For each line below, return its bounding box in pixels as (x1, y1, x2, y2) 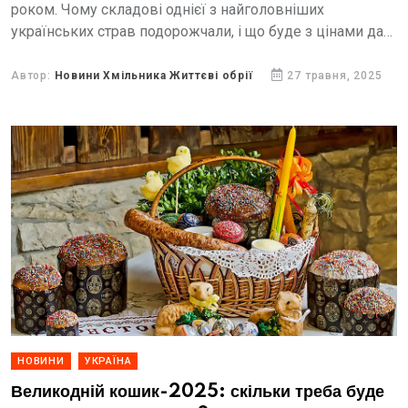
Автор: (11, 69, 55, 82)
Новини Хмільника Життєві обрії (54, 69, 253, 82)
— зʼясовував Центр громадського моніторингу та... (11, 45, 359, 62)
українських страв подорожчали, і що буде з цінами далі (11, 23, 395, 40)
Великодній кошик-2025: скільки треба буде (11, 382, 384, 402)
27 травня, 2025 (287, 69, 382, 82)
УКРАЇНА (84, 355, 132, 367)
